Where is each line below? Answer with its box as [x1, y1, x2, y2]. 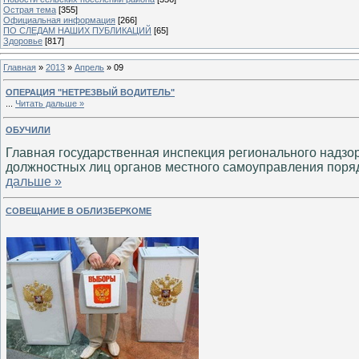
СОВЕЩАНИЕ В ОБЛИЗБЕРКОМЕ [6, 205, 151, 216]
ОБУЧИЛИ [6, 124, 50, 135]
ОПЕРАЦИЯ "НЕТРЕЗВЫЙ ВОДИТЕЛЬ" [6, 87, 175, 98]
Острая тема [3, 4, 56, 14]
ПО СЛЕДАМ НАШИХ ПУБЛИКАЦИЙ [3, 25, 151, 35]
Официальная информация [3, 14, 115, 25]
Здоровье [3, 35, 42, 46]
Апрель [75, 62, 104, 72]
